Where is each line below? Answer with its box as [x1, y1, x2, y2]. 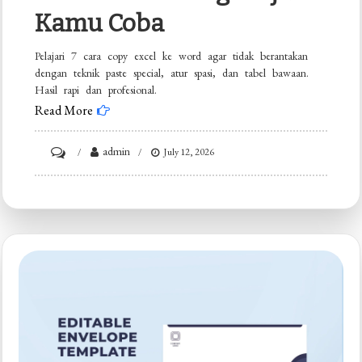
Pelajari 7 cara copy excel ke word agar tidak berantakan [35, 48, 309, 64]
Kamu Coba [35, 9, 165, 39]
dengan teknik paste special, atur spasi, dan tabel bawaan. [35, 65, 309, 81]
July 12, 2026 [163, 145, 215, 159]
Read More [35, 102, 94, 120]
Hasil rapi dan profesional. [35, 82, 158, 98]
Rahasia [69, 212, 99, 225]
